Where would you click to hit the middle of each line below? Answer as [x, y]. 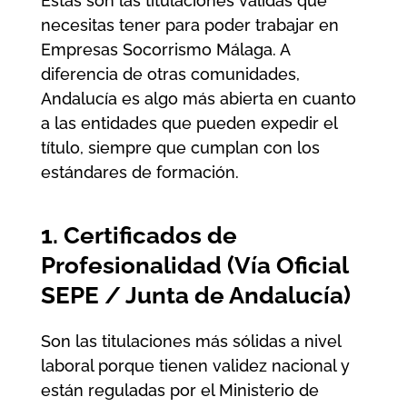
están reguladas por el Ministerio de [179, 390]
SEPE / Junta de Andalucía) [195, 295]
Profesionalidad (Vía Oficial [194, 265]
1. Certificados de [139, 235]
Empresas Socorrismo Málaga [156, 49]
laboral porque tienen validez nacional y [195, 365]
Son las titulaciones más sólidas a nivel [190, 341]
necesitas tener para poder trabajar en [189, 25]
